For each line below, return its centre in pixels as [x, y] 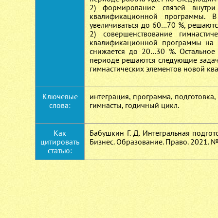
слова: [60, 105]
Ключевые [60, 96]
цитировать [60, 142]
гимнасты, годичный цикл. [134, 105]
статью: [60, 150]
